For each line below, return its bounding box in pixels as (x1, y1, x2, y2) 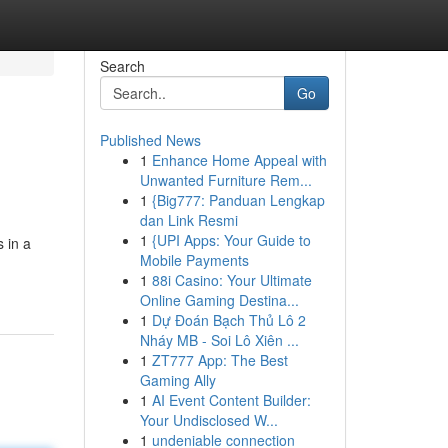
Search (99, 56, 145, 76)
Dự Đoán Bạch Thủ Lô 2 (151, 310, 306, 330)
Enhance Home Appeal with (151, 150, 327, 170)
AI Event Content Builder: (151, 390, 311, 410)
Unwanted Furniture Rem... (139, 170, 312, 190)
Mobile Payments (139, 250, 249, 270)
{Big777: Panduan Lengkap (151, 190, 325, 210)
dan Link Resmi (139, 210, 238, 230)
